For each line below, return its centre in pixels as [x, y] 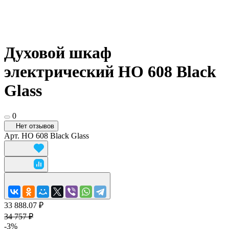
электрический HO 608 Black [110, 72]
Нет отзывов [35, 126]
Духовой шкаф [58, 53]
